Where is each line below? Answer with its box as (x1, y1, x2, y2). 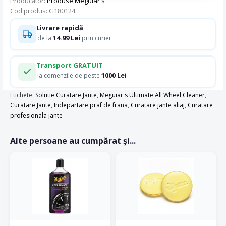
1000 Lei (101, 71, 127, 80)
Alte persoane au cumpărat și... (10, 135, 136, 146)
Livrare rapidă (36, 23, 83, 33)
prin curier (80, 34, 111, 43)
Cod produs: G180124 (10, 6, 75, 15)
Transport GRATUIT (36, 61, 103, 70)
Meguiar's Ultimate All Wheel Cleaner (100, 90, 205, 99)
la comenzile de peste (37, 71, 101, 80)
